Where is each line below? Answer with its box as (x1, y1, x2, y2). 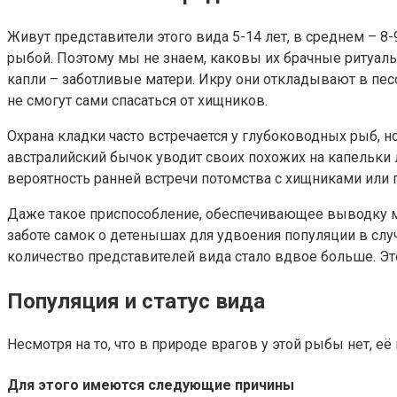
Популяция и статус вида (7, 288, 265, 314)
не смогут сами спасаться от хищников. (7, 91, 268, 109)
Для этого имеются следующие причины (7, 376, 294, 393)
